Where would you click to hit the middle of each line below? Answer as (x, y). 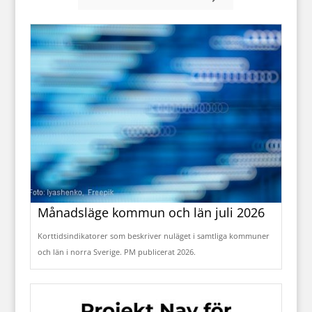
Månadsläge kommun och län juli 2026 (151, 213)
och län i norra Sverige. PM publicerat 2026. (116, 252)
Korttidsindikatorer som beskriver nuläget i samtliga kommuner (153, 236)
